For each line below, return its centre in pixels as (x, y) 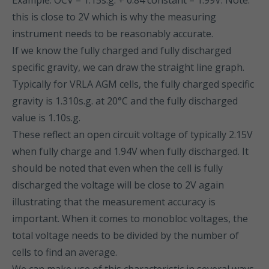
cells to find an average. (65, 252)
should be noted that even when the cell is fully (117, 168)
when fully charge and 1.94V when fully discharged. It (130, 151)
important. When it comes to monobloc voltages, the (130, 219)
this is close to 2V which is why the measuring (114, 17)
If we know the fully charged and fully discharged (122, 50)
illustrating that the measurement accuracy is (114, 202)
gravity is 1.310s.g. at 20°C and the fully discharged (125, 101)
